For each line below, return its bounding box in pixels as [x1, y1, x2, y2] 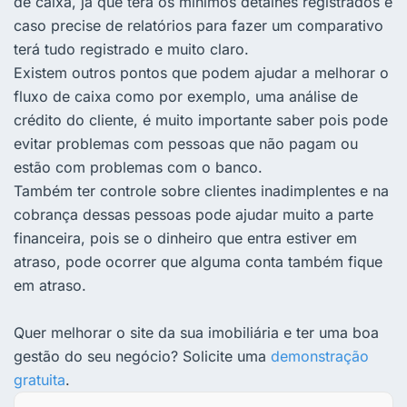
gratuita [14, 370, 65, 389]
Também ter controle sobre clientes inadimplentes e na [14, 181, 389, 200]
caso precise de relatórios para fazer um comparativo [14, 15, 383, 35]
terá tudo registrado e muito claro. [14, 39, 249, 58]
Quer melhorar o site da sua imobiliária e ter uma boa [14, 323, 379, 342]
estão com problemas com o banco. [14, 157, 263, 176]
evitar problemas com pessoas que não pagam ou [14, 134, 358, 153]
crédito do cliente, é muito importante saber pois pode [14, 110, 388, 129]
